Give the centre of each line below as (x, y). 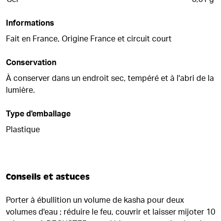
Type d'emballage (38, 114)
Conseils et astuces (48, 177)
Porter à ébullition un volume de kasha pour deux (95, 200)
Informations (30, 23)
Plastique (23, 130)
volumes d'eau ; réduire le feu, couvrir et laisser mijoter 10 (110, 212)
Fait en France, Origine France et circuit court (89, 39)
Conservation (31, 63)
